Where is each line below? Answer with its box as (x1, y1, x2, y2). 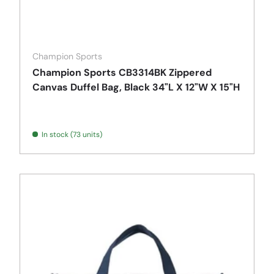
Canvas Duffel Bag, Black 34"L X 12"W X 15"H (32, 81, 240, 94)
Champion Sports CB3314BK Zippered (32, 66, 212, 80)
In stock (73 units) (42, 130, 102, 140)
